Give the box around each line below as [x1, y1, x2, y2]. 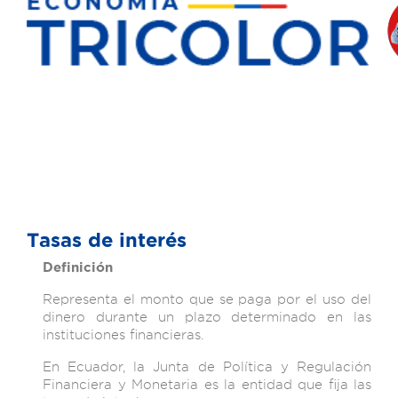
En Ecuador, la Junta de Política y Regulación [43, 358, 371, 375]
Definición [43, 259, 113, 275]
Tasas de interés [27, 229, 187, 251]
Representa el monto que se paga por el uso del [43, 291, 371, 307]
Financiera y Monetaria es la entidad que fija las [43, 376, 371, 393]
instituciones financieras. [43, 326, 203, 343]
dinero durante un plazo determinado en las [43, 308, 371, 325]
